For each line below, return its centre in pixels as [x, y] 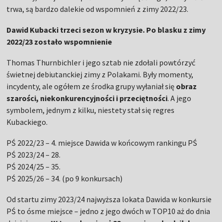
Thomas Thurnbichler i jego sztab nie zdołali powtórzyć [101, 63]
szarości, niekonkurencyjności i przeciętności [87, 98]
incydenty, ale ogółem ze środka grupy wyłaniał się [91, 86]
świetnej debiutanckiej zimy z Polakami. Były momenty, [100, 75]
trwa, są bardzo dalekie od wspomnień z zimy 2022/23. [98, 9]
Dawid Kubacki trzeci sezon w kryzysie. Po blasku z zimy [106, 30]
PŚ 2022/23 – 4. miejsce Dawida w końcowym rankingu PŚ [102, 143]
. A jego [180, 98]
